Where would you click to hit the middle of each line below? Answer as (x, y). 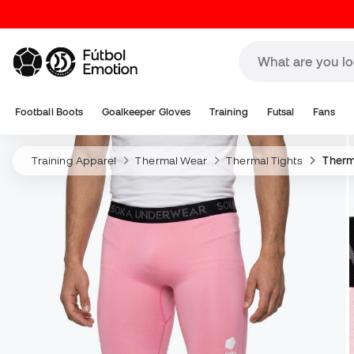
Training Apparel (74, 160)
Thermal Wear (171, 160)
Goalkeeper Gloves (146, 112)
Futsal (281, 112)
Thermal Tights (265, 160)
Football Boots (49, 112)
